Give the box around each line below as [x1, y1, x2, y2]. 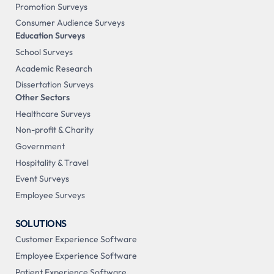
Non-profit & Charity [15, 124, 94, 136]
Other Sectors [15, 92, 70, 103]
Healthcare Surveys [15, 108, 91, 119]
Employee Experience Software [15, 250, 137, 261]
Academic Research [15, 62, 92, 74]
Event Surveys [15, 173, 69, 185]
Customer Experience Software [15, 234, 137, 245]
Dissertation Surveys [15, 79, 94, 91]
